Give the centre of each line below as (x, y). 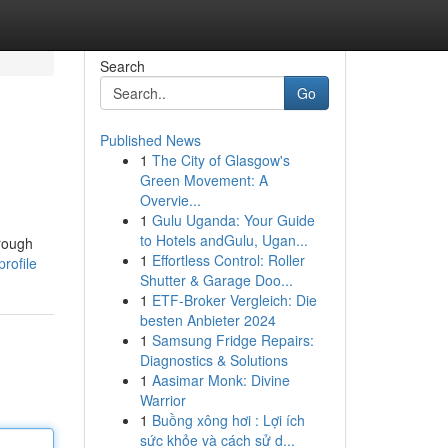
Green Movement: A (203, 180)
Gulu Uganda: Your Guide (233, 220)
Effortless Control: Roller (228, 260)
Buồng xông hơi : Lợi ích (228, 420)
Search (122, 66)
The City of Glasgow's (220, 160)
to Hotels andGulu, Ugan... (223, 240)
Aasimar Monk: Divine (220, 380)
